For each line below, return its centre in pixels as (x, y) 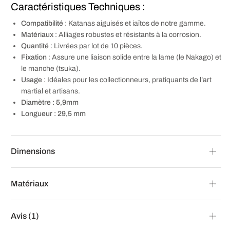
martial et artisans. (51, 91)
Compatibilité (42, 23)
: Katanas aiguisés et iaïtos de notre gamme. (135, 23)
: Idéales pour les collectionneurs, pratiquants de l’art (127, 80)
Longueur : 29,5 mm (53, 113)
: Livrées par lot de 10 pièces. (96, 46)
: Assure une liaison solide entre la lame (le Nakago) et (134, 57)
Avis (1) (25, 216)
